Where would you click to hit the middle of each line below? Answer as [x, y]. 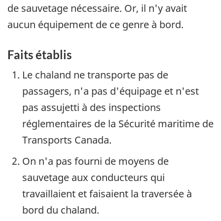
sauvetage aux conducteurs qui [93, 178]
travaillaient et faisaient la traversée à [107, 194]
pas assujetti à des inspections [92, 108]
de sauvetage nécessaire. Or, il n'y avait [97, 8]
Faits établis [39, 54]
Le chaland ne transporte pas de [95, 75]
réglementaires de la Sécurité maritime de [118, 124]
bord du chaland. [61, 210]
